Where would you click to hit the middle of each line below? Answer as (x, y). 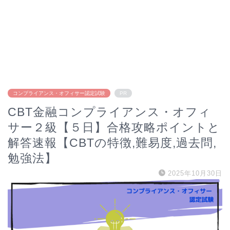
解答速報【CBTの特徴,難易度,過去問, (112, 143)
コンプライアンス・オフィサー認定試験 (59, 93)
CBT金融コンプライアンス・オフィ (109, 112)
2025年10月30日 (195, 173)
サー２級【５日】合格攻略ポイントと (114, 127)
